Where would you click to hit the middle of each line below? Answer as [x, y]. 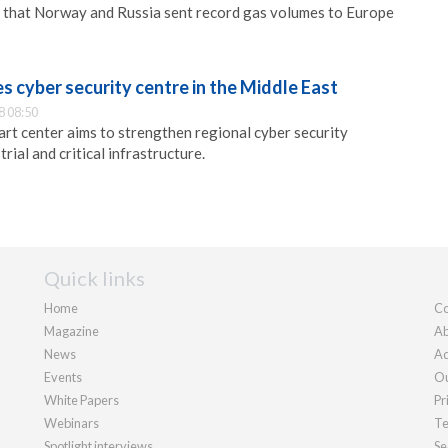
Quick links [94, 277]
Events [63, 376]
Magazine [71, 330]
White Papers [81, 399]
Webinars [71, 422]
